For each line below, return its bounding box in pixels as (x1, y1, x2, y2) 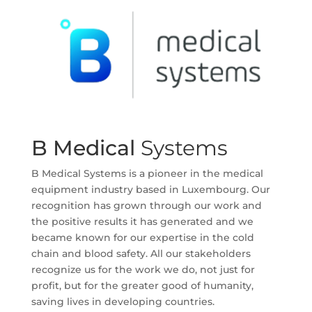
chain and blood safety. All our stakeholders (31, 247, 251, 260)
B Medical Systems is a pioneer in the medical (31, 167, 263, 180)
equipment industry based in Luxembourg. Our (31, 183, 270, 196)
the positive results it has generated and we (31, 215, 253, 228)
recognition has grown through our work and (31, 199, 262, 212)
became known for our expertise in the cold (31, 231, 254, 244)
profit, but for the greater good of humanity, (31, 279, 253, 292)
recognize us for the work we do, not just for (31, 263, 255, 276)
